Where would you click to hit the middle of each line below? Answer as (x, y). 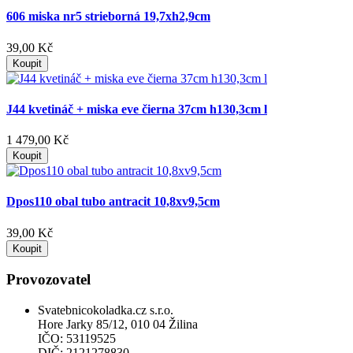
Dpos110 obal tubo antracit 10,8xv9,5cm (113, 202)
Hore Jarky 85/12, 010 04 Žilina (118, 325)
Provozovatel (48, 280)
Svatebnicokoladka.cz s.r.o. (106, 310)
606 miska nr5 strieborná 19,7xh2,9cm (108, 17)
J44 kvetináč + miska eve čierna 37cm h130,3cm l (137, 109)
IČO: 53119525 (77, 339)
